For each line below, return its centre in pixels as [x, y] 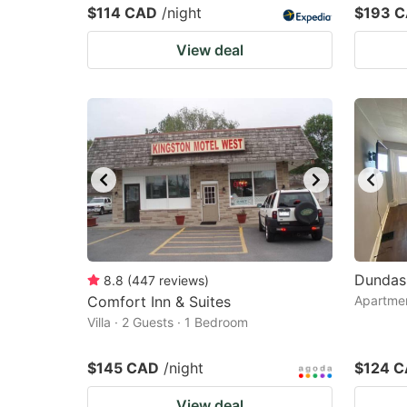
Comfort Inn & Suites [159, 302]
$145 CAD [123, 368]
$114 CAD [122, 13]
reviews [182, 280]
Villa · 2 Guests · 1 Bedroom [168, 322]
